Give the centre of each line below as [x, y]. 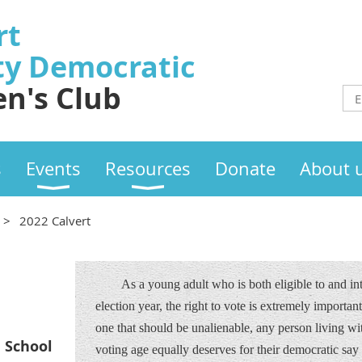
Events [53, 168]
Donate [245, 168]
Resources [148, 168]
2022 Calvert [55, 221]
